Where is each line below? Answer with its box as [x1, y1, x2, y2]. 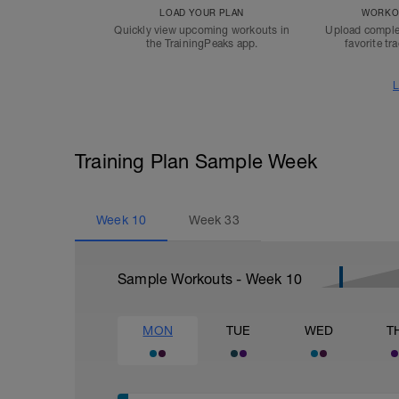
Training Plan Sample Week [75, 150, 317, 173]
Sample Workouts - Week [118, 271, 286, 287]
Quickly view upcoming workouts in [114, 24, 289, 37]
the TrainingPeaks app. [145, 37, 258, 50]
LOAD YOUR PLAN [159, 7, 244, 18]
